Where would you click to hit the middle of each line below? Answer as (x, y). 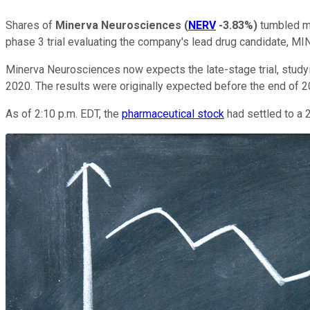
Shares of (30, 25)
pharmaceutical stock (173, 113)
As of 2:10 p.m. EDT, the (64, 113)
